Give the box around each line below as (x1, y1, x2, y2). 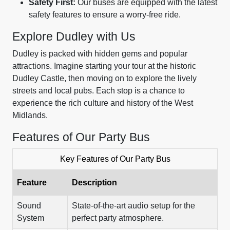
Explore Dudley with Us (12, 30, 136, 43)
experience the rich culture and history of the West (12, 99, 193, 107)
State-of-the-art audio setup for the (72, 201, 195, 210)
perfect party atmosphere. (72, 214, 164, 222)
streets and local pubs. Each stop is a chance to (12, 86, 185, 95)
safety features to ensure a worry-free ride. (29, 10, 181, 19)
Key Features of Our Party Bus (60, 155, 170, 163)
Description (72, 178, 117, 187)
